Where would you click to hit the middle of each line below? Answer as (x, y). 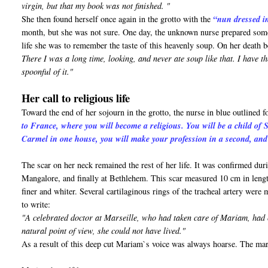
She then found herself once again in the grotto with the (118, 19)
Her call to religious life (76, 98)
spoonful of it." (48, 72)
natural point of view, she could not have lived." (104, 231)
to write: (36, 205)
